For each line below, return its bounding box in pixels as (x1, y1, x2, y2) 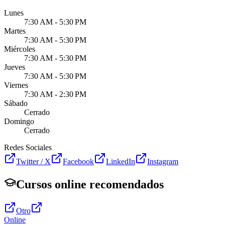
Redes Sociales (4, 143, 52, 152)
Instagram (147, 157, 178, 166)
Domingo (4, 117, 34, 126)
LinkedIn (106, 157, 135, 166)
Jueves (4, 63, 25, 72)
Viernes (4, 81, 28, 90)
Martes (4, 27, 26, 36)
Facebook (63, 157, 94, 166)
